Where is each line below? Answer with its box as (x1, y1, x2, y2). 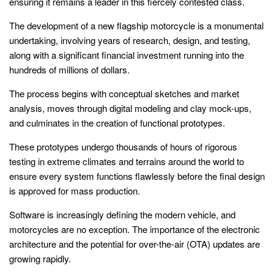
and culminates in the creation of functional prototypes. (9, 116, 225, 129)
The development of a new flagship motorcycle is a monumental (9, 18, 264, 32)
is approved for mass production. (9, 183, 140, 197)
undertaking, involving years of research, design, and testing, (9, 33, 250, 46)
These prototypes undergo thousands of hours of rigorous (9, 139, 237, 153)
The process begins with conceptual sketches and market (9, 86, 239, 100)
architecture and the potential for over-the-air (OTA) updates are (9, 237, 260, 250)
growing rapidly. (9, 251, 71, 265)
